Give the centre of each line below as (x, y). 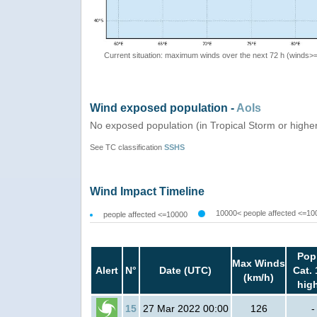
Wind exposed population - (163, 108)
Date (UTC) (185, 271)
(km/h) (259, 278)
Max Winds (259, 264)
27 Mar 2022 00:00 (185, 309)
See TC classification (127, 148)
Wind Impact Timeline (147, 192)
